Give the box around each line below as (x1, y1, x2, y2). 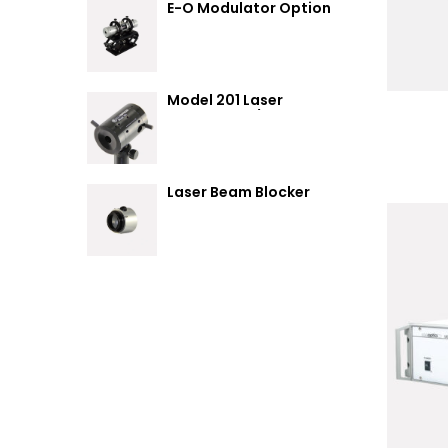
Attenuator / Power (167, 106, 310, 127)
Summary (167, 14, 237, 35)
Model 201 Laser (167, 89, 283, 110)
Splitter (167, 123, 223, 144)
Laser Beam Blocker (167, 181, 310, 202)
